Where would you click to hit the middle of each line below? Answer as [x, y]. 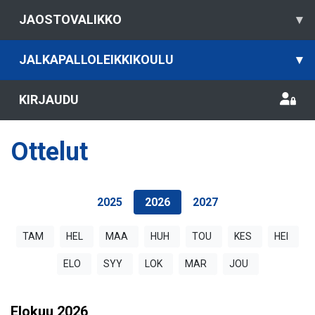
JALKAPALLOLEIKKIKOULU [96, 59]
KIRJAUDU [49, 99]
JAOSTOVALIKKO [70, 19]
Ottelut [49, 152]
